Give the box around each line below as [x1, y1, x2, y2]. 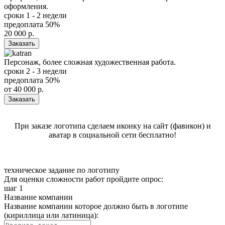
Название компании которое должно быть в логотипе [4, 201, 188, 210]
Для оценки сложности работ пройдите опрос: [4, 174, 163, 183]
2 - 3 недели [26, 66, 67, 75]
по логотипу [77, 165, 120, 174]
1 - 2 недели [26, 11, 67, 20]
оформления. [4, 2, 48, 11]
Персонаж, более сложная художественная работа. [4, 57, 176, 66]
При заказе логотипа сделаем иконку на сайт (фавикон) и [14, 121, 211, 130]
